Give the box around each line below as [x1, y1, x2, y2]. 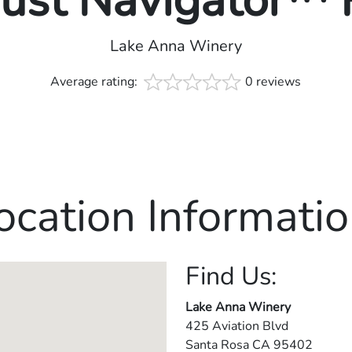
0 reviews [245, 73, 302, 91]
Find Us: [185, 259, 277, 294]
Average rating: [50, 73, 141, 91]
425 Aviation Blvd [185, 317, 288, 335]
